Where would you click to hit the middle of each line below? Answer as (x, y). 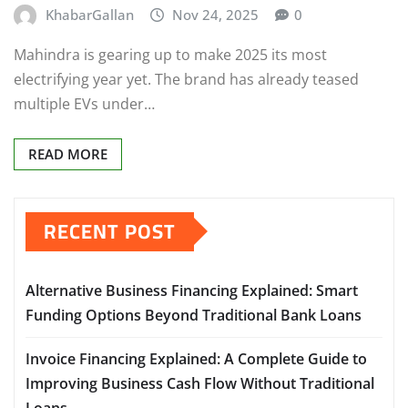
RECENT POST (110, 231)
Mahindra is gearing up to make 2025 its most (170, 54)
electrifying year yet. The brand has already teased (186, 79)
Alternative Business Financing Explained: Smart (192, 290)
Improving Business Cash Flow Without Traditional (200, 383)
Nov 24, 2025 (216, 15)
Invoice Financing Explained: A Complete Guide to (196, 358)
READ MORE (68, 153)
